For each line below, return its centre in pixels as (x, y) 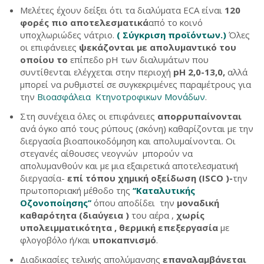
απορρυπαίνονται (199, 116)
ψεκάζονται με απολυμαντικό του (158, 47)
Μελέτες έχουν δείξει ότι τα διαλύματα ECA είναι (122, 10)
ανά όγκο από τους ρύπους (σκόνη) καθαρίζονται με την (137, 128)
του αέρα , (154, 215)
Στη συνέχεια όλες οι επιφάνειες (89, 116)
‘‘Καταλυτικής (164, 190)
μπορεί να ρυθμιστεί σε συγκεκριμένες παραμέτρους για (136, 84)
